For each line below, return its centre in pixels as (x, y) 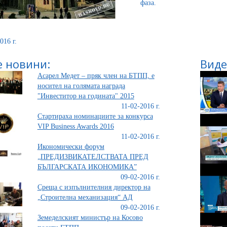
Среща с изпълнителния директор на (94, 187)
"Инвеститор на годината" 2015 (86, 96)
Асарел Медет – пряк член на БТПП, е (96, 75)
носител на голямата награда (81, 86)
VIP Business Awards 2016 (75, 126)
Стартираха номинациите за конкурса (95, 116)
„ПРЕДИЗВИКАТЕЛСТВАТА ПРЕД (93, 157)
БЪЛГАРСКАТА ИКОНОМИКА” (87, 167)
